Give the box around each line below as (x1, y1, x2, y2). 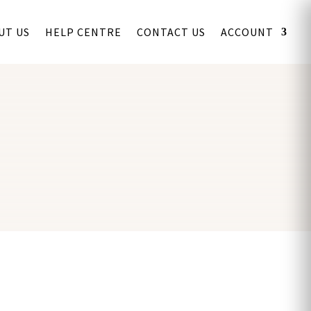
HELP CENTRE (45, 25, 122, 39)
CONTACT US (137, 25, 206, 39)
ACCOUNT (221, 25, 274, 39)
